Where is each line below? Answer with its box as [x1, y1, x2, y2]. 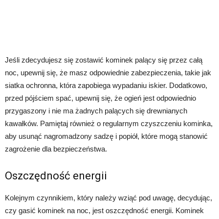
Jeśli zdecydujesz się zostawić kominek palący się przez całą [5, 55, 202, 64]
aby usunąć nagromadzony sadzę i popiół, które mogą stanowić [5, 131, 208, 140]
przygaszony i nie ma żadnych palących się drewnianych [5, 106, 187, 115]
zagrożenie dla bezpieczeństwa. [5, 144, 107, 153]
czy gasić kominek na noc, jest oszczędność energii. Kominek [5, 206, 204, 215]
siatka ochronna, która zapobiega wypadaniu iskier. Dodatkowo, [5, 81, 207, 89]
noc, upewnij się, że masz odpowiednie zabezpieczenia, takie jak [5, 68, 211, 77]
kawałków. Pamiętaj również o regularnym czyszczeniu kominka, [5, 119, 213, 128]
